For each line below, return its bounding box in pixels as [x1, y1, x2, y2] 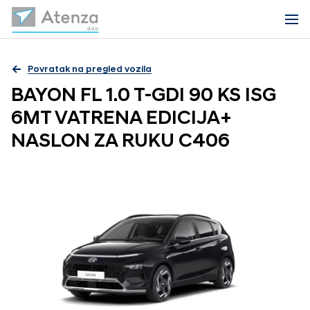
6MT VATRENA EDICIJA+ [11, 109, 232, 129]
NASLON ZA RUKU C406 [11, 132, 230, 152]
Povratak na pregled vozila [28, 64, 152, 74]
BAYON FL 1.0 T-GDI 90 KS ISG [11, 86, 276, 106]
